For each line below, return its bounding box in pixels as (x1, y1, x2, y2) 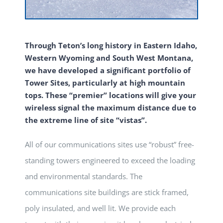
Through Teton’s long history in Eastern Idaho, (25, 40, 197, 50)
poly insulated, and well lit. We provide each (25, 203, 176, 213)
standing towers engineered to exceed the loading (25, 155, 195, 165)
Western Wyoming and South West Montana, (25, 52, 193, 63)
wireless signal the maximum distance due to (25, 102, 196, 112)
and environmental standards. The (25, 171, 142, 181)
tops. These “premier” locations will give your (25, 90, 196, 100)
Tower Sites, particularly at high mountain (25, 77, 185, 88)
